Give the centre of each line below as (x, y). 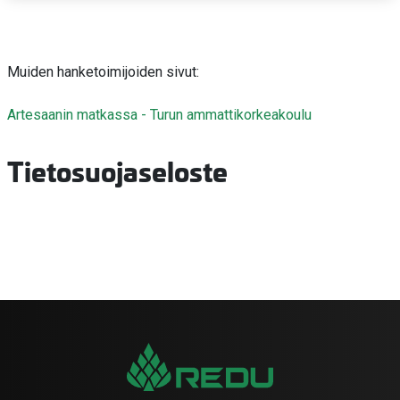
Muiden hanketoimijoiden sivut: (103, 72)
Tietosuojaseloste (117, 171)
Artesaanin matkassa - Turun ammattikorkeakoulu (159, 115)
